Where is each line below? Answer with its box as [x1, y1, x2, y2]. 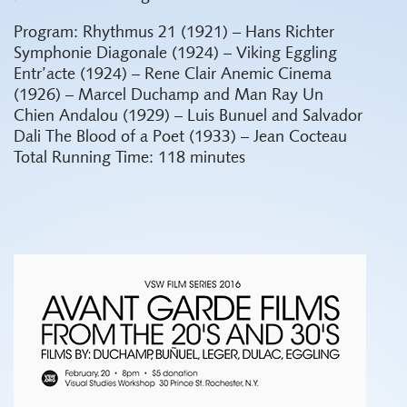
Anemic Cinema [221, 66, 332, 84]
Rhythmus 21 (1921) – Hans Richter [83, 25, 334, 42]
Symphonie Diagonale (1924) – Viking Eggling [14, 45, 337, 63]
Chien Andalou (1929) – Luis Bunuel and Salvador [14, 108, 362, 125]
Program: [14, 25, 78, 42]
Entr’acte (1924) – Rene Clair [14, 66, 216, 84]
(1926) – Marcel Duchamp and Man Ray [14, 87, 298, 104]
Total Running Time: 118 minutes [14, 150, 245, 167]
